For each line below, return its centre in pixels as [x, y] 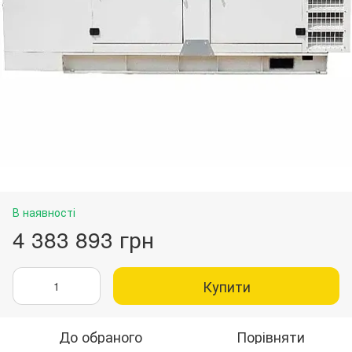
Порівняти [270, 336]
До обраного [101, 336]
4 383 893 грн [83, 239]
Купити [226, 286]
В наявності [44, 212]
